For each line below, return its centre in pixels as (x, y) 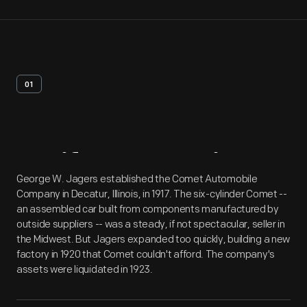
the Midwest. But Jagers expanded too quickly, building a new (153, 240)
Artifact (70, 168)
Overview (195, 168)
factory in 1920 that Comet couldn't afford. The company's (146, 255)
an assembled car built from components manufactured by (148, 209)
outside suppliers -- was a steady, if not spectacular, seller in (151, 224)
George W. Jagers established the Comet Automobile (137, 179)
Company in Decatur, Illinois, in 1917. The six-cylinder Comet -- (152, 194)
